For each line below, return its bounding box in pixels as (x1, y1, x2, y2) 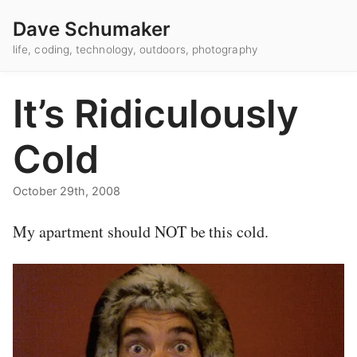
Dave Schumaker (13, 18, 171, 41)
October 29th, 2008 (13, 184, 120, 198)
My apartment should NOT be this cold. (13, 221, 269, 243)
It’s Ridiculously (13, 90, 299, 138)
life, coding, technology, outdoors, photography (13, 43, 257, 57)
